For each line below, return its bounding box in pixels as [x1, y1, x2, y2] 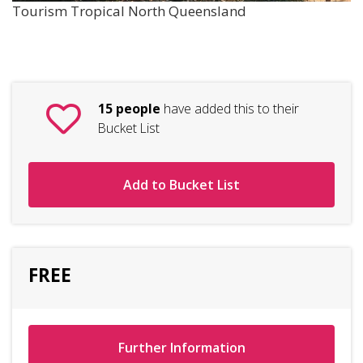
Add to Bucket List [123, 176, 240, 194]
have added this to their [160, 100, 299, 117]
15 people [98, 100, 160, 117]
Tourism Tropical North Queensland [12, 2, 246, 20]
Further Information [117, 339, 246, 357]
